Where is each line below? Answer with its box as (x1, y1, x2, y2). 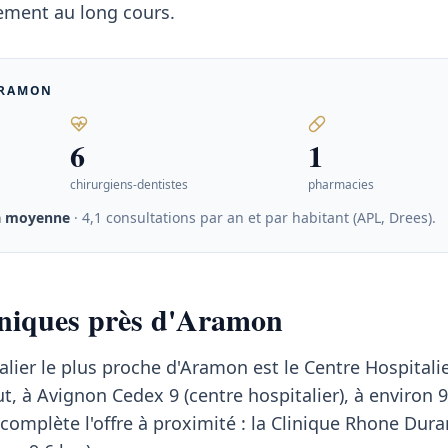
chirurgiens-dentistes (70, 176, 189, 193)
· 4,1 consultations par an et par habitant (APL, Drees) (70, 208, 432, 227)
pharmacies (307, 176, 374, 193)
